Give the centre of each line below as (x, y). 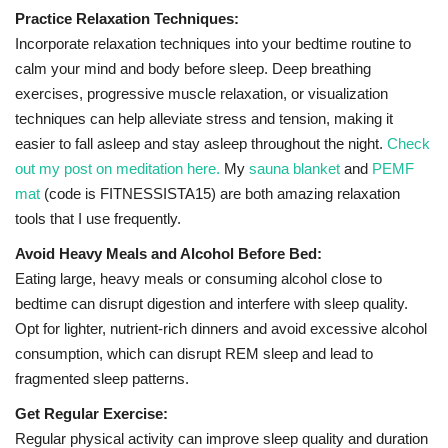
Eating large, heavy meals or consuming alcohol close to (198, 279)
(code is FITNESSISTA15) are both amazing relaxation (220, 194)
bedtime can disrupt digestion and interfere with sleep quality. (211, 304)
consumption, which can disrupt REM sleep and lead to (194, 354)
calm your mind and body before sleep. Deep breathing (193, 69)
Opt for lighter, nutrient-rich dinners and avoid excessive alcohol (221, 329)
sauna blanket (294, 169)
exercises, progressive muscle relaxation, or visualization (201, 94)
